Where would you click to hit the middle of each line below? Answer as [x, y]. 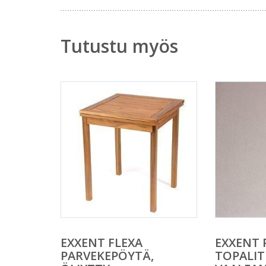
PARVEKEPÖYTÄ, [107, 256]
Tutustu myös [119, 46]
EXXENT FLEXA [102, 243]
